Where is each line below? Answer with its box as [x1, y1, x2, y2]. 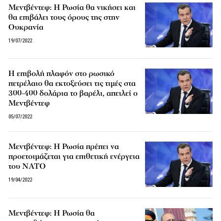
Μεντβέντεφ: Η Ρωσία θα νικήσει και [8, 2, 136, 13]
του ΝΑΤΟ [8, 161, 46, 172]
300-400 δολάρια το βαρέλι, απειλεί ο [8, 88, 138, 99]
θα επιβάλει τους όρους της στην [8, 12, 120, 23]
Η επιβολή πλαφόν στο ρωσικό [8, 68, 115, 79]
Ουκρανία [8, 22, 44, 33]
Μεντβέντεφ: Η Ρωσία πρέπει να [8, 141, 119, 152]
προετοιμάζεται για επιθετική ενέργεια [8, 151, 140, 162]
